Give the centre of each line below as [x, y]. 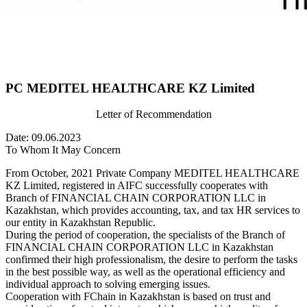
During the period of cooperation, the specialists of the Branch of [145, 235]
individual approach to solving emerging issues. [108, 284]
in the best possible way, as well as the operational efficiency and [145, 272]
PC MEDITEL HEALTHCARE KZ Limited [130, 88]
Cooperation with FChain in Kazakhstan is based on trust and [138, 297]
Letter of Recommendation [153, 114]
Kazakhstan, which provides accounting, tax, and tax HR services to [153, 210]
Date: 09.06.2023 [43, 138]
